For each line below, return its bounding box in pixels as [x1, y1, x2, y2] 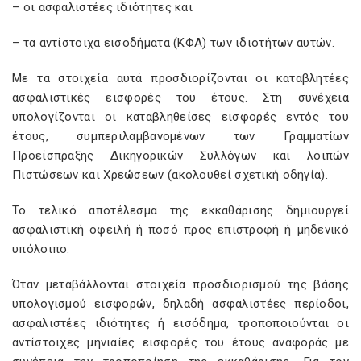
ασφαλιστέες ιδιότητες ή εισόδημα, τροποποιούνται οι [12, 316, 349, 330]
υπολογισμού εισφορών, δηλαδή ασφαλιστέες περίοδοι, [12, 297, 349, 311]
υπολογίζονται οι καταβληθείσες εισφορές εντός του [12, 110, 349, 124]
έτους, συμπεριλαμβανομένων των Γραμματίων [12, 129, 349, 143]
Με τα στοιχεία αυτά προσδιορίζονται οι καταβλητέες [12, 71, 349, 85]
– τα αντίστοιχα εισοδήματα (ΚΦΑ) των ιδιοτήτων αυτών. [12, 35, 334, 50]
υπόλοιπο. [12, 242, 70, 256]
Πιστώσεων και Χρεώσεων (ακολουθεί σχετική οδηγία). [12, 168, 328, 182]
